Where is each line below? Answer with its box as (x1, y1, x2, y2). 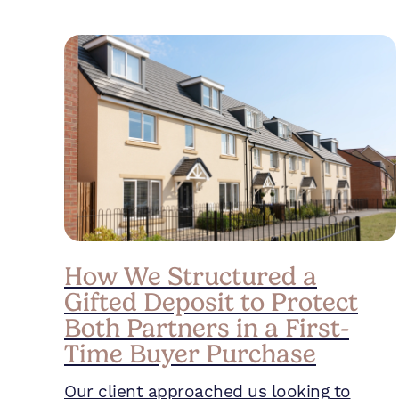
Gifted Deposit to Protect (64, 287, 358, 317)
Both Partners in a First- (64, 313, 349, 343)
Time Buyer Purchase (64, 338, 316, 369)
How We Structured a (64, 261, 317, 291)
